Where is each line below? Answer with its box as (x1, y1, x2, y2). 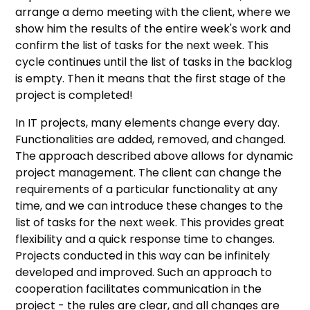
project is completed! (15, 86, 134, 103)
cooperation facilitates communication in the (15, 280, 262, 297)
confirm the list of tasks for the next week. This (15, 37, 269, 53)
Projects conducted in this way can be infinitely (15, 247, 271, 264)
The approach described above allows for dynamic (15, 147, 294, 164)
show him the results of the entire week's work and (15, 20, 291, 37)
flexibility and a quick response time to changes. (15, 230, 275, 247)
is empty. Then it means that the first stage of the (15, 70, 286, 86)
